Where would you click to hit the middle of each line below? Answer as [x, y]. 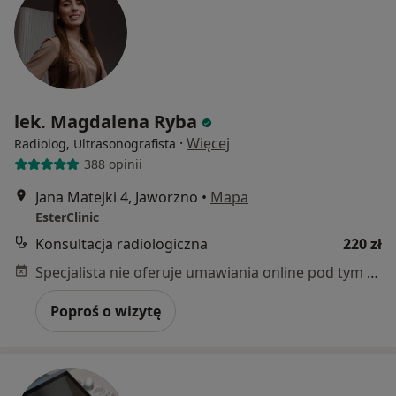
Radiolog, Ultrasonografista [95, 143]
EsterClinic [67, 217]
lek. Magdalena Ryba [106, 121]
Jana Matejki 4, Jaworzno [117, 197]
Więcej [208, 143]
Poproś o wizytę [106, 311]
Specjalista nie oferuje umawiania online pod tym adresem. [373, 272]
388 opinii [113, 164]
